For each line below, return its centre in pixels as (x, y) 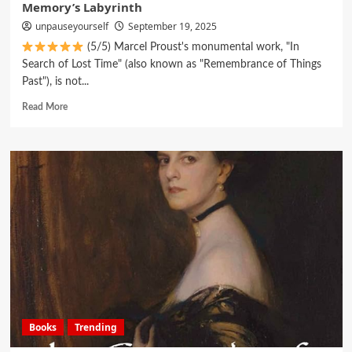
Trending (95, 328)
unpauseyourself (71, 27)
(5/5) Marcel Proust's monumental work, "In (192, 48)
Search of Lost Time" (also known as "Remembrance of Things (171, 65)
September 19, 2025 (172, 27)
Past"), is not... (55, 82)
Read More (44, 107)
